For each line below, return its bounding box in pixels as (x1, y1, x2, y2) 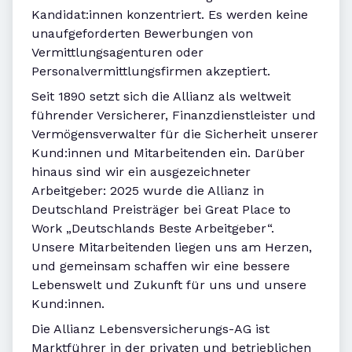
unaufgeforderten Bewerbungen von (31, 26, 253, 42)
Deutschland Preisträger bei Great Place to (31, 202, 291, 218)
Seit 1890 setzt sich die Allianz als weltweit (31, 89, 291, 104)
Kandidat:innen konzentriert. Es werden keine (31, 7, 308, 23)
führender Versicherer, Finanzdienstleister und (31, 108, 316, 123)
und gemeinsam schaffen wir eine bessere (31, 258, 290, 274)
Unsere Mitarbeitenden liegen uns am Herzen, (31, 240, 312, 255)
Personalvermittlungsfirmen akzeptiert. (31, 64, 270, 79)
